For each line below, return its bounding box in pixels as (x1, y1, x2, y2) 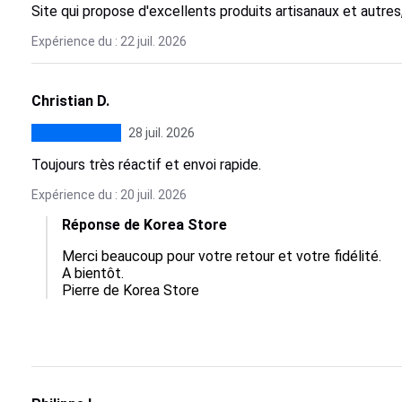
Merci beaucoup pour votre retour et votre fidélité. (61, 248, 385, 265)
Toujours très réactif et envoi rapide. (31, 156, 261, 173)
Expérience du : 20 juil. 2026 (31, 188, 187, 202)
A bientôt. (61, 265, 127, 282)
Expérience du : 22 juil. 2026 (31, 34, 187, 48)
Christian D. (31, 92, 109, 109)
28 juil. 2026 (127, 126, 195, 140)
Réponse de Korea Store (61, 216, 227, 233)
